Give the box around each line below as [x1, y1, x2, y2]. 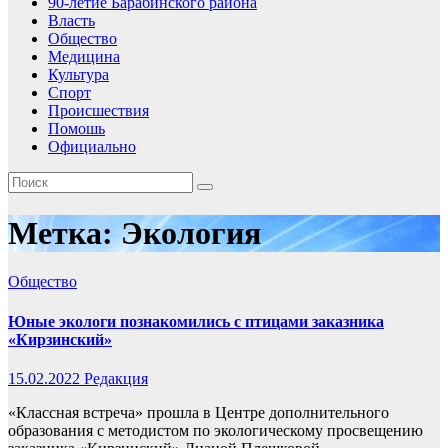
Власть [48, 12, 95, 30]
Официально [48, 138, 136, 156]
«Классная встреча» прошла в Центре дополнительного [8, 403, 389, 421]
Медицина [48, 48, 120, 66]
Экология [121, 214, 261, 251]
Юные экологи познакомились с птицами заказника [8, 312, 384, 330]
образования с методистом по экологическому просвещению [8, 421, 423, 439]
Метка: [8, 214, 121, 251]
